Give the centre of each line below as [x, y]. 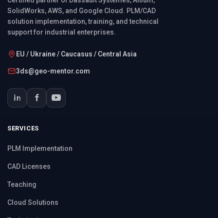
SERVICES [23, 128]
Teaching [22, 184]
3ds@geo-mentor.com [53, 71]
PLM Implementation [40, 148]
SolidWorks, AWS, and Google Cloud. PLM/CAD [82, 10]
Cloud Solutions [33, 202]
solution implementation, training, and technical [83, 21]
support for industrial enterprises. [62, 32]
